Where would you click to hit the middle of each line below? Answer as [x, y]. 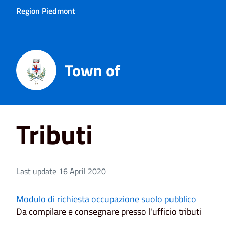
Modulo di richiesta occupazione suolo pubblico [107, 199]
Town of [92, 70]
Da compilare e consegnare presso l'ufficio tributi [109, 211]
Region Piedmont [46, 11]
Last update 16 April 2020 [61, 171]
